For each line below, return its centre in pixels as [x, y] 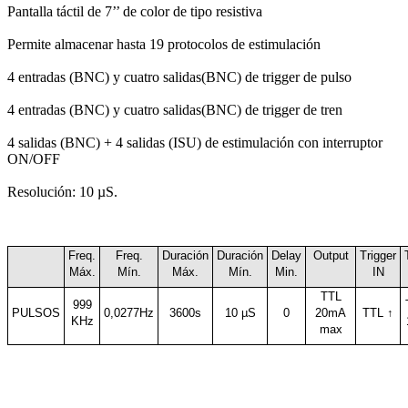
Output [331, 256]
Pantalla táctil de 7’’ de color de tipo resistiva [135, 12]
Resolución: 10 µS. [62, 192]
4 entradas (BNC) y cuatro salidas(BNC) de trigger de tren [175, 110]
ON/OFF [34, 159]
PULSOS [36, 313]
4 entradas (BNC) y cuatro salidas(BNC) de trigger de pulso [179, 77]
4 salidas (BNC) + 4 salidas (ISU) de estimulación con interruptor [195, 143]
